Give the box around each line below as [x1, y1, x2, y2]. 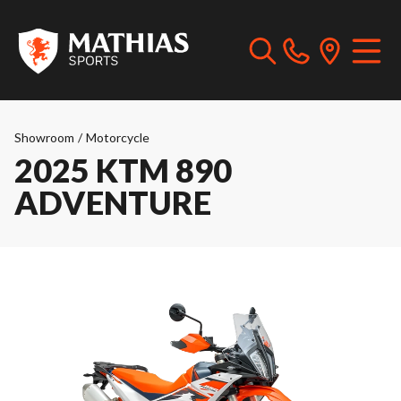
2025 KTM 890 [14, 150, 232, 190]
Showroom [14, 130, 74, 145]
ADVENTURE [14, 183, 211, 222]
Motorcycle [86, 130, 149, 145]
